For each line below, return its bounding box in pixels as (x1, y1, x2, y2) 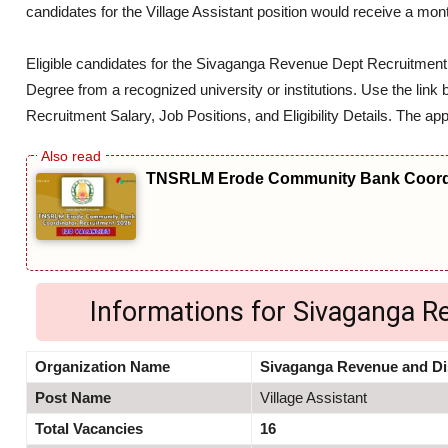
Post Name (35, 388, 111, 406)
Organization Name (35, 357, 170, 375)
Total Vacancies (35, 419, 143, 437)
